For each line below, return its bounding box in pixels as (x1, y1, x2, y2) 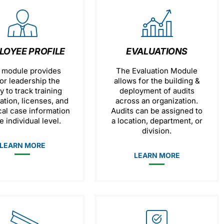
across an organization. (115, 96, 198, 105)
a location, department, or (111, 116, 202, 125)
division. (142, 126, 172, 135)
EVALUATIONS (126, 46, 188, 56)
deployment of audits (119, 86, 194, 95)
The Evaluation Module (116, 66, 198, 75)
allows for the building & (113, 76, 200, 85)
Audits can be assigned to (111, 106, 203, 115)
